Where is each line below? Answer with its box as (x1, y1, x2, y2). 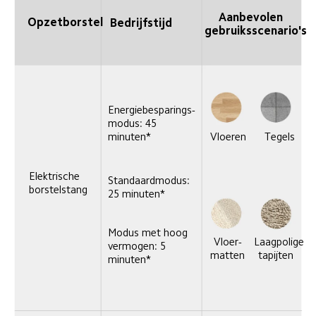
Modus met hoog (108, 226, 191, 238)
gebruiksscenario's (205, 24, 308, 37)
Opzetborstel (27, 16, 103, 28)
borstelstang (29, 184, 88, 195)
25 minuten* (107, 188, 165, 199)
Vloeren (210, 131, 247, 142)
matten (210, 249, 245, 260)
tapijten (258, 249, 294, 260)
